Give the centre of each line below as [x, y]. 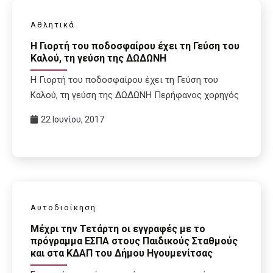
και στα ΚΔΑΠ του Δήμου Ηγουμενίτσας [122, 253]
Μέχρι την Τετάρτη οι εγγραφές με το [118, 229]
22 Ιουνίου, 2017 [73, 120]
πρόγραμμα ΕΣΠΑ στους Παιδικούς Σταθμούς [134, 241]
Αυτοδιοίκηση [63, 208]
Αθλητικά [53, 25]
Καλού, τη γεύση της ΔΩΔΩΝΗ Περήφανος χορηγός [135, 95]
